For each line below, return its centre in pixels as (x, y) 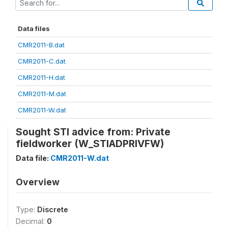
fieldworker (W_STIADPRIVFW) (90, 143)
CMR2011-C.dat (42, 61)
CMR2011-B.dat (41, 45)
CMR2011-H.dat (41, 77)
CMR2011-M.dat (42, 93)
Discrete (53, 209)
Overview (38, 182)
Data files (34, 28)
